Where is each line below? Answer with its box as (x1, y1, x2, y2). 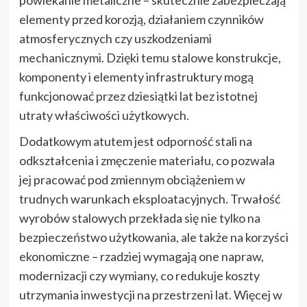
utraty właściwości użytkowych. (19, 107, 189, 123)
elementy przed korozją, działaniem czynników (19, 11, 264, 27)
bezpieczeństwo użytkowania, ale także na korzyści (19, 229, 288, 245)
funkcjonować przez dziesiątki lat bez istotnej (19, 88, 258, 103)
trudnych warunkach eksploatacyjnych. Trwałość (19, 191, 280, 206)
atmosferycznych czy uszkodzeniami (19, 30, 212, 46)
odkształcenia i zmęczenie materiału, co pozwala (19, 152, 275, 168)
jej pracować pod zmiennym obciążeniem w (19, 171, 245, 187)
